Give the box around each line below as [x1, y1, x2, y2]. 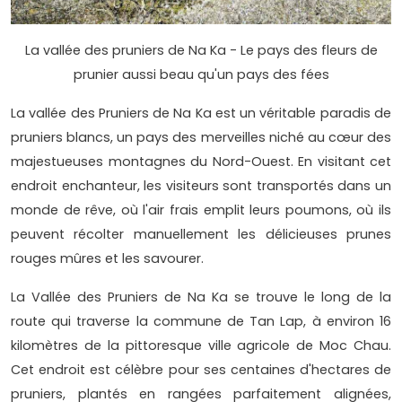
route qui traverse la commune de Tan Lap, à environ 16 [11, 312, 391, 331]
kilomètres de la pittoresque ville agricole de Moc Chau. [11, 336, 391, 355]
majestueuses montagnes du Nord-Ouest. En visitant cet [11, 153, 391, 171]
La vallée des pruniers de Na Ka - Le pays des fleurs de [24, 41, 378, 60]
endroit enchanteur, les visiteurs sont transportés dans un [11, 177, 391, 196]
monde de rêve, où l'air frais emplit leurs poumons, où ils [11, 201, 391, 220]
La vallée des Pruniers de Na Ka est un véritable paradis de [11, 104, 391, 123]
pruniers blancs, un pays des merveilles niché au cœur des [11, 128, 391, 147]
